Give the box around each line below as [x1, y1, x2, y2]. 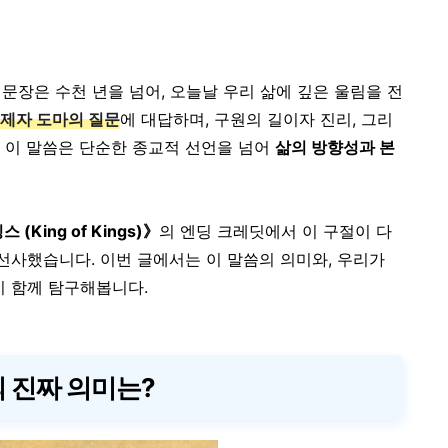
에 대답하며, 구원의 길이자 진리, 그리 [120, 109, 393, 129]
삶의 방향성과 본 [275, 137, 395, 157]
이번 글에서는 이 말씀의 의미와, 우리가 [100, 249, 385, 269]
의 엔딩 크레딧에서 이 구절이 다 [159, 221, 392, 241]
